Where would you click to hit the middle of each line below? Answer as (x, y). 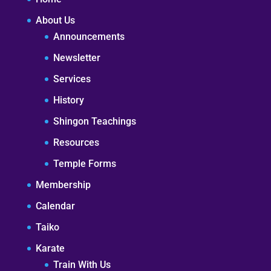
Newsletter (77, 58)
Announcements (89, 37)
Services (72, 79)
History (68, 100)
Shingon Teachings (94, 122)
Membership (63, 185)
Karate (50, 249)
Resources (76, 143)
